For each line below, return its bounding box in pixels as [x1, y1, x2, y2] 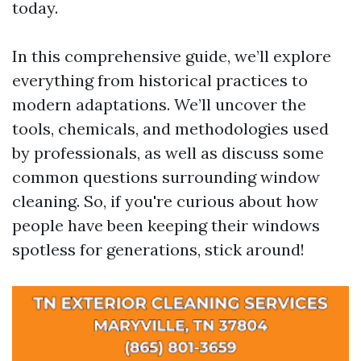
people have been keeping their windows [12, 215, 320, 235]
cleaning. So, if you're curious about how [12, 191, 318, 211]
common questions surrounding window [12, 167, 320, 187]
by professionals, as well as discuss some [12, 143, 324, 163]
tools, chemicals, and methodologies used [12, 118, 329, 139]
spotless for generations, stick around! [12, 239, 305, 259]
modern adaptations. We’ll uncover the [12, 94, 306, 114]
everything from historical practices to [12, 70, 308, 90]
